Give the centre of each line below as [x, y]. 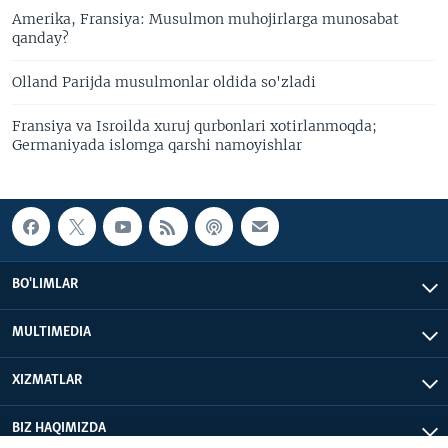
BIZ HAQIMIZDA [59, 429]
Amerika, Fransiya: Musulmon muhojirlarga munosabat [205, 19]
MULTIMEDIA [51, 333]
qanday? [40, 38]
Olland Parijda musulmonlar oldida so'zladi [164, 82]
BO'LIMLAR [45, 285]
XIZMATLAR [47, 381]
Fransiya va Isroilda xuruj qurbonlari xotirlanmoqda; [194, 126]
